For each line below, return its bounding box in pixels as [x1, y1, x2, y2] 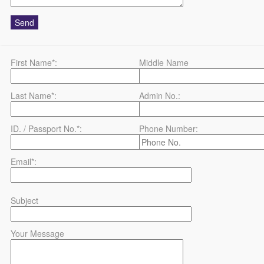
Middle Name [139, 56, 189, 68]
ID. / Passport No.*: [11, 122, 82, 134]
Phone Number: [139, 122, 199, 134]
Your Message [11, 227, 64, 239]
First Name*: [11, 56, 57, 68]
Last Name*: [11, 89, 57, 101]
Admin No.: [139, 89, 181, 101]
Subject [11, 194, 38, 206]
